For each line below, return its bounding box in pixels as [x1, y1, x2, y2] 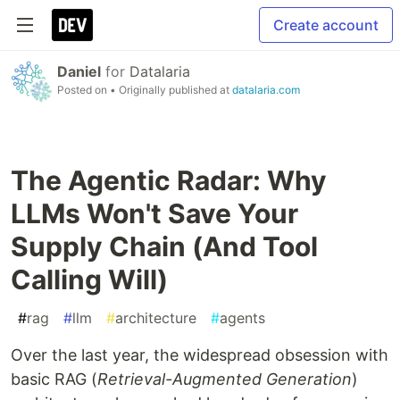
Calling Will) [11, 263, 168, 296]
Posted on [57, 83, 110, 96]
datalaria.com [232, 83, 300, 96]
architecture [115, 309, 196, 327]
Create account [273, 16, 379, 34]
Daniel [57, 62, 101, 80]
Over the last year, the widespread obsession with [11, 346, 388, 364]
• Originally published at [110, 83, 232, 96]
